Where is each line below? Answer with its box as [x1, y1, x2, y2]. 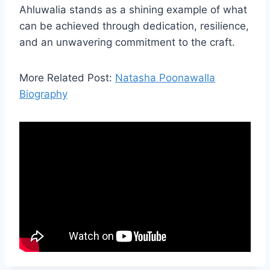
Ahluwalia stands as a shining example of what [19, 4, 247, 16]
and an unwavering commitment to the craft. [19, 36, 235, 49]
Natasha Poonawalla [115, 72, 215, 84]
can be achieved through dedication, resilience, [19, 20, 249, 33]
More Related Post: [19, 72, 115, 84]
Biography [19, 88, 67, 101]
